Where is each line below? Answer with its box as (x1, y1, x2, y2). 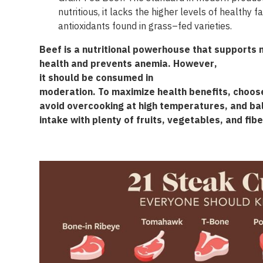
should (48, 70, 80, 86)
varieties (194, 18, 231, 35)
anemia (134, 56, 168, 72)
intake (39, 112, 69, 129)
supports (214, 42, 257, 58)
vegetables (167, 112, 221, 129)
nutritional (82, 42, 131, 58)
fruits (136, 112, 163, 129)
